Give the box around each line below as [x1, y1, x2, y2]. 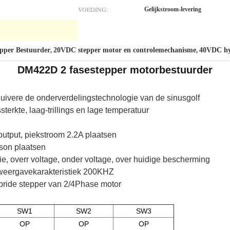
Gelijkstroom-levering [144, 6, 201, 13]
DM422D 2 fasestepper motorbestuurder [17, 64, 213, 75]
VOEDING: [78, 5, 108, 13]
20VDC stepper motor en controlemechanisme [53, 46, 196, 54]
